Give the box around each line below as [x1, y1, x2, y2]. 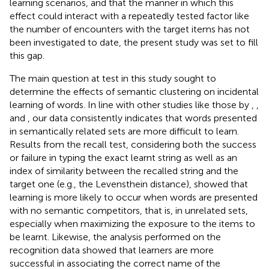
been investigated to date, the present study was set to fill [10, 37, 258, 49]
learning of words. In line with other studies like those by [10, 99, 252, 111]
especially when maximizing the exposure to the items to [10, 218, 255, 230]
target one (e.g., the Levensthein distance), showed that [10, 178, 248, 190]
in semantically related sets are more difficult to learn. [10, 125, 239, 138]
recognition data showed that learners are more [10, 244, 214, 256]
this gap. [10, 50, 44, 62]
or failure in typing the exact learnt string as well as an [10, 152, 237, 164]
